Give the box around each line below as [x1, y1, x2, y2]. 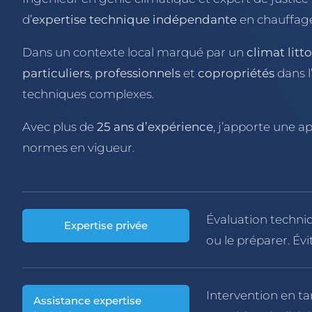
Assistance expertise [33, 293, 141, 307]
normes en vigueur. [22, 140, 134, 155]
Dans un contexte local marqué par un [22, 45, 247, 59]
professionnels [95, 65, 180, 80]
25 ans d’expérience [97, 119, 213, 134]
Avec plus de [22, 119, 97, 134]
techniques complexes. [22, 86, 154, 101]
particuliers [22, 65, 90, 80]
